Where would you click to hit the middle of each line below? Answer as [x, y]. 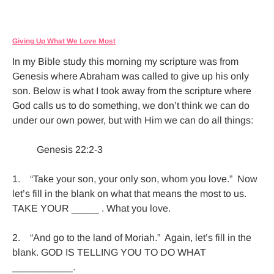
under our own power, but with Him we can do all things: [133, 120]
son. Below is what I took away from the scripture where [133, 91]
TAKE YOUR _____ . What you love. [91, 208]
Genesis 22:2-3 [24, 149]
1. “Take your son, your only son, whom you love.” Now [136, 179]
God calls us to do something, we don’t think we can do [132, 105]
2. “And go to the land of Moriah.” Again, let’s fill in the [133, 237]
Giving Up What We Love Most [64, 40]
